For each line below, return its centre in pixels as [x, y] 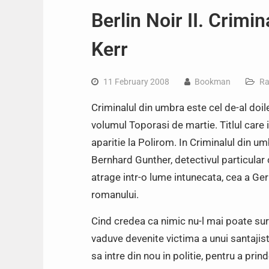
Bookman [213, 82]
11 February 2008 [136, 82]
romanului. [115, 195]
